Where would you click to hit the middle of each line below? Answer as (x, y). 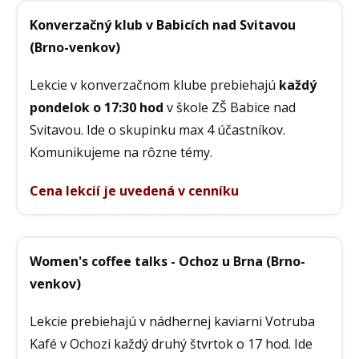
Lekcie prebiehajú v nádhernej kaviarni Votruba (173, 321)
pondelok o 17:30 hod (97, 108)
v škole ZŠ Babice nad (230, 108)
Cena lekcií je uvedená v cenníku (135, 190)
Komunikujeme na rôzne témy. (121, 153)
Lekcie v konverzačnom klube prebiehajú (155, 85)
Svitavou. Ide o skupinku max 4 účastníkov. (158, 130)
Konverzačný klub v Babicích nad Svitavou (163, 25)
